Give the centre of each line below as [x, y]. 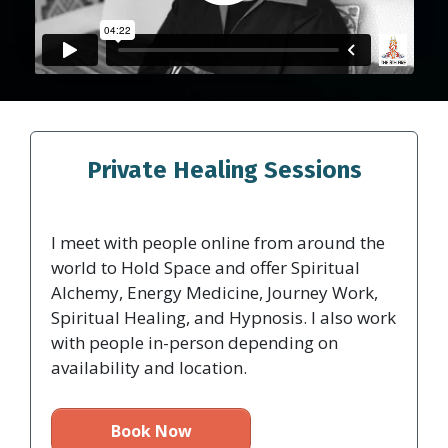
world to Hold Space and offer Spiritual [205, 268]
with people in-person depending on [194, 343]
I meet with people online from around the [218, 243]
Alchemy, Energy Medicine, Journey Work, [214, 293]
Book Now [151, 431]
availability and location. [149, 368]
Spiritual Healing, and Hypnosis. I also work [223, 318]
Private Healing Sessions [224, 169]
